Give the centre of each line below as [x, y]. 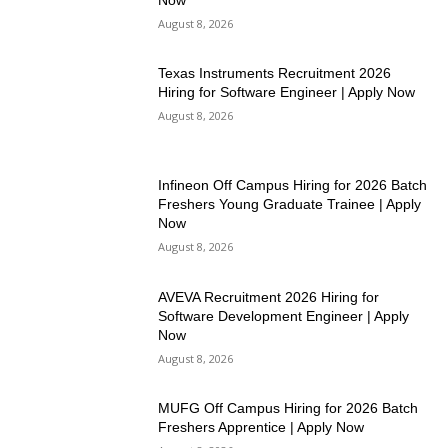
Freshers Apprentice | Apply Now [261, 427]
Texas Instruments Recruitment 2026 [275, 73]
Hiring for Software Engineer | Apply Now [287, 92]
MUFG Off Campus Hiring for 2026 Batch [288, 408]
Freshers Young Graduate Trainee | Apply [290, 204]
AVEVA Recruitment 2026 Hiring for [269, 296]
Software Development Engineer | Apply [284, 315]
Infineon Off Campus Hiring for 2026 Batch [293, 185]
